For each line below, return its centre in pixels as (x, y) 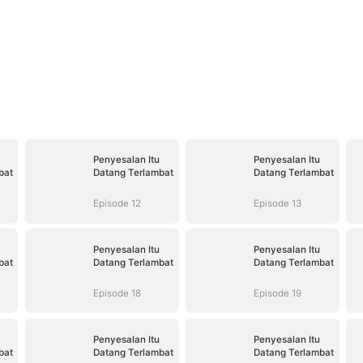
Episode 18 (117, 293)
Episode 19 (278, 293)
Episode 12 (117, 203)
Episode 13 (278, 203)
